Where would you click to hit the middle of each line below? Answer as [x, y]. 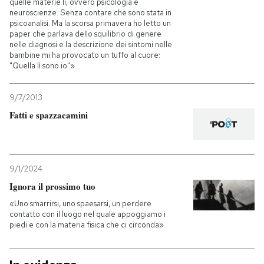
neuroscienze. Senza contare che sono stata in [90, 12]
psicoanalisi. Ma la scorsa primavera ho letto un [90, 23]
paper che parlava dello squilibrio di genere [85, 34]
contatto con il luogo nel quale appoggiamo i [88, 214]
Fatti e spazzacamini [49, 115]
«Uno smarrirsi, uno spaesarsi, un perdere [80, 204]
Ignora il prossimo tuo [52, 187]
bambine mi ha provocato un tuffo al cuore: [85, 55]
